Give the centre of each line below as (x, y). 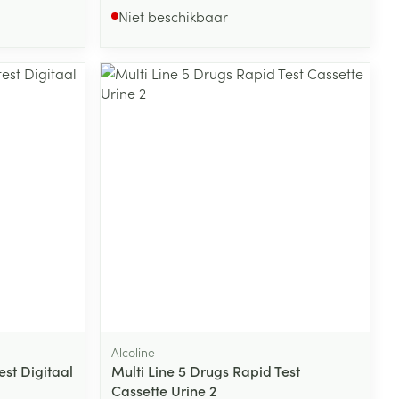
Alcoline (134, 351)
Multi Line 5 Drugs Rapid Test (206, 370)
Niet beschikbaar (174, 16)
